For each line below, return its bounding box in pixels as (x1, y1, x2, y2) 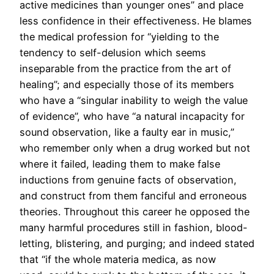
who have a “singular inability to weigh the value (20, 94, 248, 107)
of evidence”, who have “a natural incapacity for (20, 110, 245, 123)
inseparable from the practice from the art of (20, 62, 231, 75)
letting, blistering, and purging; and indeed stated (20, 237, 254, 250)
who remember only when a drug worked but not (20, 142, 250, 155)
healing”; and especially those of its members (20, 78, 234, 91)
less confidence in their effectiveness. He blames (20, 15, 252, 28)
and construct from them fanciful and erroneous (20, 190, 247, 202)
